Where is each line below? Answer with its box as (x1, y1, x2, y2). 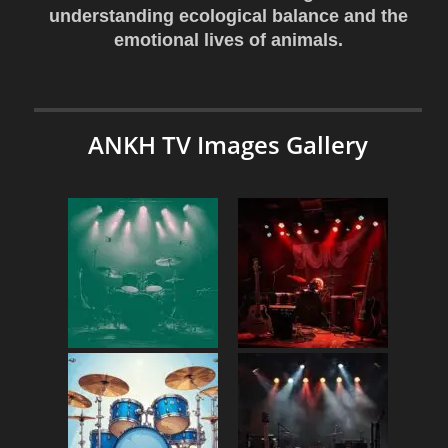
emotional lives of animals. (113, 30, 343, 50)
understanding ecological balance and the (48, 6, 408, 26)
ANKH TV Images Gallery (88, 128, 368, 161)
